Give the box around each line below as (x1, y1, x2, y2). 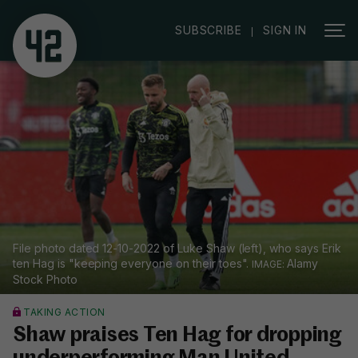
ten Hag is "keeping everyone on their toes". (13, 257, 253, 271)
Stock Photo (13, 272, 78, 287)
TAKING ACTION (23, 306, 105, 319)
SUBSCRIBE (175, 23, 242, 37)
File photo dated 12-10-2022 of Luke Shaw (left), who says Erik (13, 241, 341, 256)
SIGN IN (263, 23, 307, 37)
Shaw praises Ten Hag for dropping (13, 325, 342, 347)
